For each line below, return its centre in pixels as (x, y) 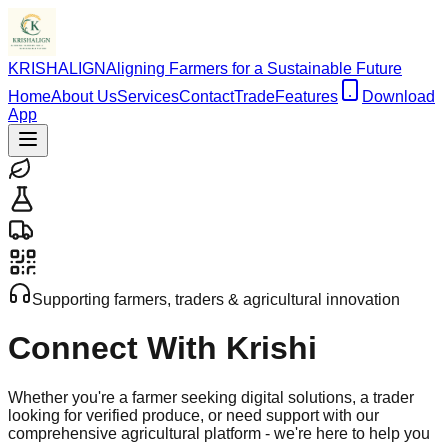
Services (148, 96)
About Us (84, 96)
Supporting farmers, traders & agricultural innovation (216, 299)
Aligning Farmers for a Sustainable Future (254, 68)
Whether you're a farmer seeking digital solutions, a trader (211, 397)
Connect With (117, 348)
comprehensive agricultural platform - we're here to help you (219, 433)
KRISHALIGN (57, 68)
